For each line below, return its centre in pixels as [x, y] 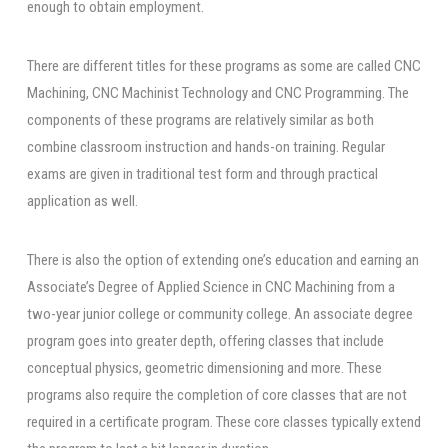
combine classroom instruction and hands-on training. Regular [205, 146]
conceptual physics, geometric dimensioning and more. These [204, 368]
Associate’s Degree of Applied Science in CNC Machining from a [210, 287]
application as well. [82, 200]
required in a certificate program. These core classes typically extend [223, 422]
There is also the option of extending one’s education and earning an [222, 260]
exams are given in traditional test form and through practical [202, 173]
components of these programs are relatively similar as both [200, 119]
